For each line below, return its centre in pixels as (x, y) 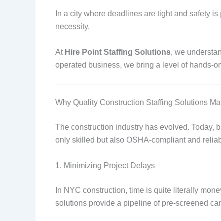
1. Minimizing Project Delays (105, 165)
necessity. (73, 26)
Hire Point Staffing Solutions (118, 52)
